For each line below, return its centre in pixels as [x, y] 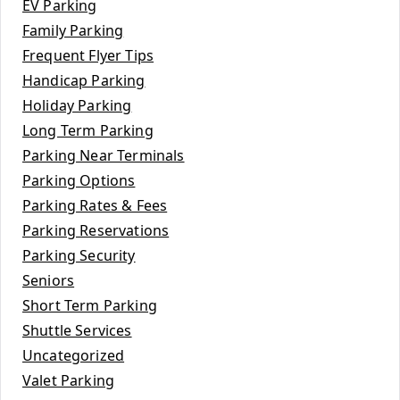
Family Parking [73, 30]
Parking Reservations [96, 230]
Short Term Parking [90, 305]
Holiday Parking [77, 105]
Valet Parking [69, 380]
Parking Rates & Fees [95, 205]
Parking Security [79, 255]
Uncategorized [74, 355]
